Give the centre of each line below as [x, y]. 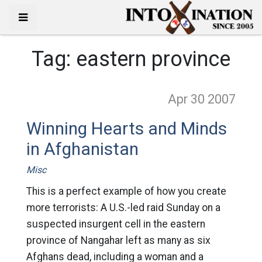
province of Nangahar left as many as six [118, 240]
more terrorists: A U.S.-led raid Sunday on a [123, 208]
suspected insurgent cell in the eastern [116, 224]
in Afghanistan [82, 149]
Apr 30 [188, 99]
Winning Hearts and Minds [126, 129]
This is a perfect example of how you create [126, 191]
